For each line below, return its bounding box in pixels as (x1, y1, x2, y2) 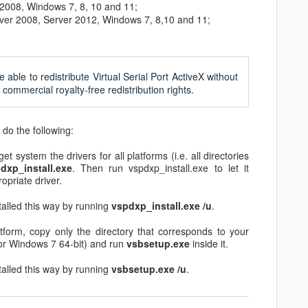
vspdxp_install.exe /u (111, 198, 212, 212)
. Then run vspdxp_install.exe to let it (71, 160, 250, 175)
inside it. (190, 236, 228, 250)
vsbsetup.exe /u (111, 261, 186, 276)
